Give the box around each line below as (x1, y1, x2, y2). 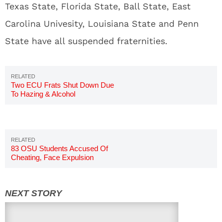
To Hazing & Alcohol (11, 90, 75, 98)
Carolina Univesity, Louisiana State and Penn (5, 18, 199, 29)
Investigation (11, 99, 52, 107)
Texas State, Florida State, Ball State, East (5, 1, 191, 11)
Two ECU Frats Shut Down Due (11, 81, 114, 89)
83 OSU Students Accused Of (11, 144, 108, 153)
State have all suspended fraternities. (5, 36, 167, 46)
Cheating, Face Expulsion (11, 153, 94, 162)
